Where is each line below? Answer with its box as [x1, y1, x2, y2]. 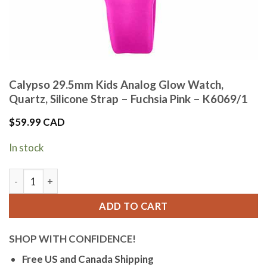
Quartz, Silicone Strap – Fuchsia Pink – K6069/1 [9, 92, 247, 105]
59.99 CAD [15, 116, 65, 129]
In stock [9, 141, 44, 154]
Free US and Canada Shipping [21, 253, 154, 266]
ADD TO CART [99, 200, 168, 212]
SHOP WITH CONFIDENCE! [9, 232, 136, 245]
